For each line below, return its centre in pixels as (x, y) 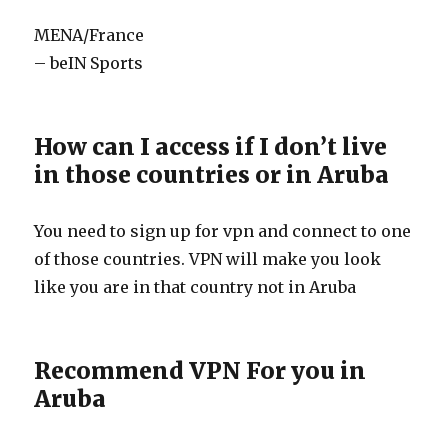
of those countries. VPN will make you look (208, 259)
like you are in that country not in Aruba (195, 287)
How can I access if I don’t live (211, 146)
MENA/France (89, 35)
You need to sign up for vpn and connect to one (223, 231)
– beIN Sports (89, 63)
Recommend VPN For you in (200, 370)
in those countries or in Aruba (212, 174)
